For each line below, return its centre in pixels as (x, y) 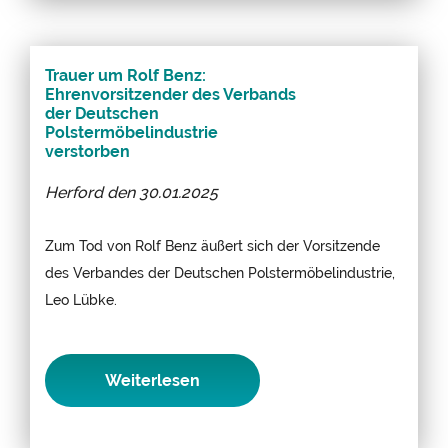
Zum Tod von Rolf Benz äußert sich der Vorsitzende (212, 245)
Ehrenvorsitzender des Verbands (170, 94)
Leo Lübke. (81, 299)
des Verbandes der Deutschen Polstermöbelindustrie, (220, 272)
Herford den (92, 192)
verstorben (87, 151)
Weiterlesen (152, 380)
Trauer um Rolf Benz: (125, 75)
